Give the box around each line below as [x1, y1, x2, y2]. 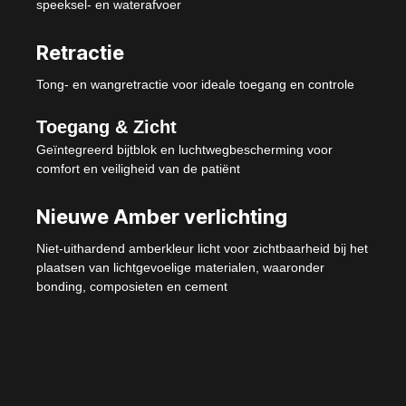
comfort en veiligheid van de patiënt [36, 161, 240, 177]
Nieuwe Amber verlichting [36, 205, 287, 229]
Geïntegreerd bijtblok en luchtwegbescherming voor [36, 142, 333, 158]
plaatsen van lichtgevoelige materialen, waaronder [36, 260, 324, 275]
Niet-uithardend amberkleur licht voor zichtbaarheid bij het [36, 241, 368, 256]
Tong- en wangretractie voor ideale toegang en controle [36, 77, 354, 92]
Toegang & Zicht [36, 117, 177, 138]
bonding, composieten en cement [36, 279, 227, 295]
